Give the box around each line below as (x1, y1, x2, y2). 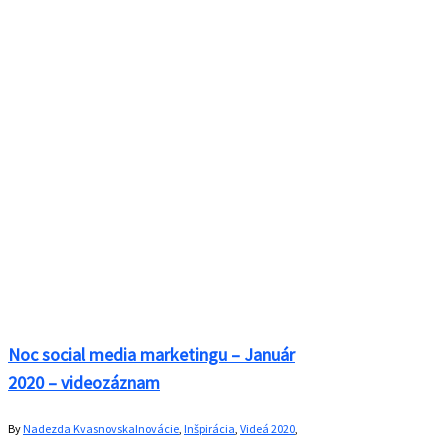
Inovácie (135, 420, 179, 436)
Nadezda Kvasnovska (23, 420, 135, 436)
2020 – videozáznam (8, 370, 160, 394)
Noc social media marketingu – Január (8, 342, 295, 366)
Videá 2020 (240, 420, 295, 436)
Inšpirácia (184, 420, 235, 436)
